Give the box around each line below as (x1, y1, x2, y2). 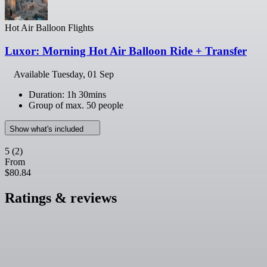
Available (14, 69, 52, 79)
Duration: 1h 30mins (29, 89, 106, 100)
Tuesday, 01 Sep (52, 69, 114, 79)
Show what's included (10, 124, 86, 133)
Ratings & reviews (5, 190, 117, 206)
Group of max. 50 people (29, 100, 123, 110)
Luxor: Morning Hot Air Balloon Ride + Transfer (5, 44, 247, 57)
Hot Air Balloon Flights (5, 23, 94, 33)
